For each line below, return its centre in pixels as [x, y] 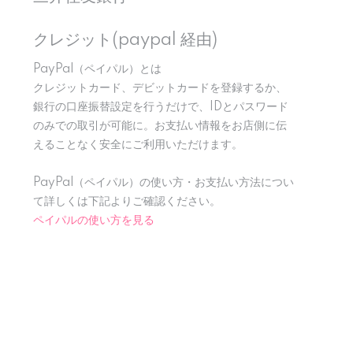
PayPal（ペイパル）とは [97, 69]
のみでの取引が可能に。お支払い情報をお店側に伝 [160, 126]
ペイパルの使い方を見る [94, 221]
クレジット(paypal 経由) [125, 40]
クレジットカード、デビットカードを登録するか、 [160, 88]
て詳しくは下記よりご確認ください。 [127, 202]
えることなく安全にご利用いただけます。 [138, 145]
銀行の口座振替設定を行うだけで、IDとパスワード [161, 107]
